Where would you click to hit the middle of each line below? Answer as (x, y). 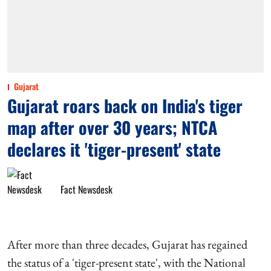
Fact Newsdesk (87, 189)
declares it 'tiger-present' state (114, 149)
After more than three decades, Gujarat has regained (127, 244)
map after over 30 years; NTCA (112, 127)
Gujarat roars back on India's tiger (125, 105)
